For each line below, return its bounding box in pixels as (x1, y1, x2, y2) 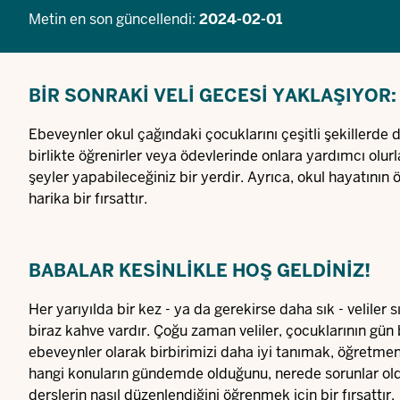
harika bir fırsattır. (29, 189, 147, 208)
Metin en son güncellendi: (29, 10, 199, 29)
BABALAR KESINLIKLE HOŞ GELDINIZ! (29, 259, 371, 282)
